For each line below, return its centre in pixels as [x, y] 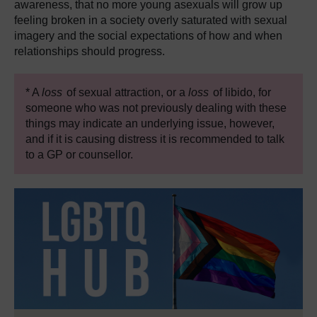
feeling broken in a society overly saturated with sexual [151, 20]
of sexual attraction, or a [126, 92]
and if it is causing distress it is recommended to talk [155, 139]
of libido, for [241, 92]
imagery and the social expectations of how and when [148, 35]
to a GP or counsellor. [79, 154]
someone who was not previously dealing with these [156, 108]
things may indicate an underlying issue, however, [150, 123]
